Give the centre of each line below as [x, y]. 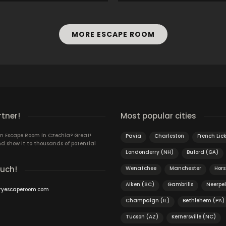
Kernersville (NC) [194, 217]
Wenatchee [141, 168]
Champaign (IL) [148, 201]
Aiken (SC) [140, 184]
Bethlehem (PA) [204, 201]
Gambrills [180, 184]
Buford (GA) [203, 152]
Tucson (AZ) [142, 217]
